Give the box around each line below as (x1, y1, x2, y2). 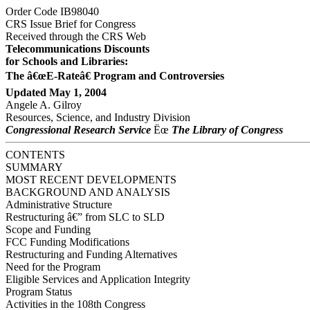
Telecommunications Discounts (6, 43, 149, 55)
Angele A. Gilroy (6, 99, 82, 111)
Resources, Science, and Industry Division (6, 111, 190, 123)
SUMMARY (6, 161, 63, 173)
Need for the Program (6, 261, 100, 273)
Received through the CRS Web (6, 30, 146, 42)
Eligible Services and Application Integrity (6, 273, 190, 285)
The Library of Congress (172, 124, 283, 136)
